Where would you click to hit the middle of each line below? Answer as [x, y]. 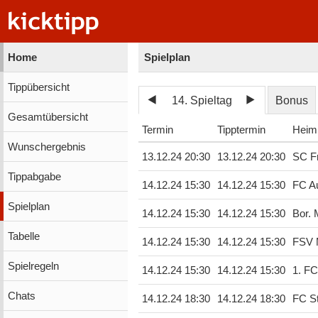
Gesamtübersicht [48, 117]
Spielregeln [33, 266]
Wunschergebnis [46, 147]
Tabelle [23, 236]
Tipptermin [241, 130]
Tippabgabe [34, 176]
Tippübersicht [38, 87]
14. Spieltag [202, 100]
